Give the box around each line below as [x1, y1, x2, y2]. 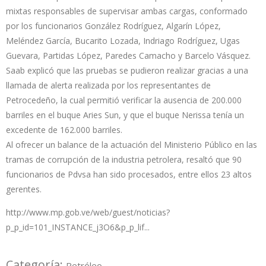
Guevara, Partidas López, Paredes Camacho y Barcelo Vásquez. [6, 50, 251, 62]
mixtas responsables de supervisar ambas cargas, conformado [6, 5, 248, 17]
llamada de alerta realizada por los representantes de [6, 80, 211, 91]
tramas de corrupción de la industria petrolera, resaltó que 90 [6, 154, 242, 166]
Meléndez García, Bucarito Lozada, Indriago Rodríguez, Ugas [6, 35, 240, 47]
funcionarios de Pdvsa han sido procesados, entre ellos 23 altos [6, 169, 252, 180]
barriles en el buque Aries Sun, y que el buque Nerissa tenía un [6, 109, 244, 121]
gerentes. [6, 183, 42, 195]
